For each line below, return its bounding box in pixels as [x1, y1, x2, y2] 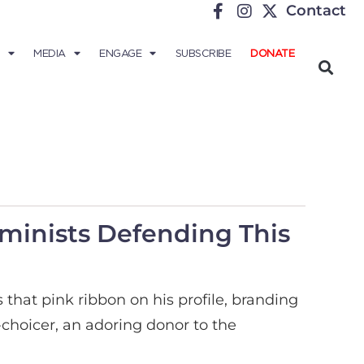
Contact [286, 2, 346, 19]
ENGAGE [99, 47, 141, 59]
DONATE [250, 47, 294, 59]
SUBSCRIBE [175, 47, 231, 59]
